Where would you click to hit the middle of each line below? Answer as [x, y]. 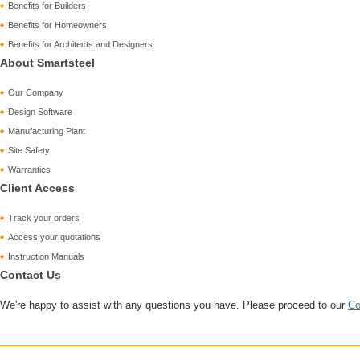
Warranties [29, 170]
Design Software [40, 112]
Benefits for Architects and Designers [80, 44]
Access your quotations [54, 237]
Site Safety [29, 150]
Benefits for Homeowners [57, 25]
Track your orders [44, 218]
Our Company [36, 92]
